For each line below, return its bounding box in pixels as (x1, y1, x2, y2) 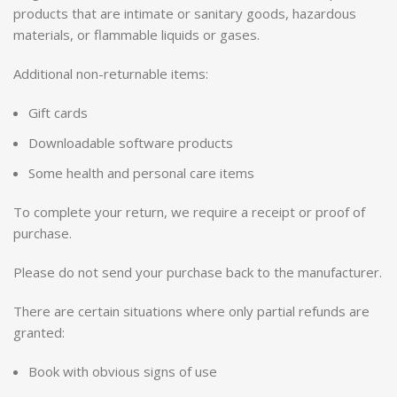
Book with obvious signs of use (28, 362, 217, 380)
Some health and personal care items (28, 164, 254, 182)
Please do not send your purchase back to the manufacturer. (13, 263, 382, 281)
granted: (13, 323, 65, 341)
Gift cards (28, 104, 88, 121)
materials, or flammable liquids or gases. (13, 26, 260, 43)
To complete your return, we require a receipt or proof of (13, 203, 365, 221)
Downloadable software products (28, 134, 233, 152)
